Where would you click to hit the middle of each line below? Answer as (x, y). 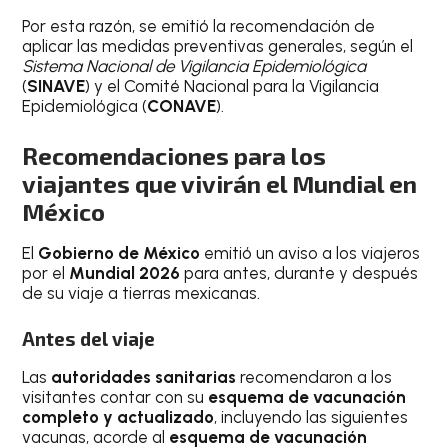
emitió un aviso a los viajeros (310, 252)
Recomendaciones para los (174, 155)
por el (46, 272)
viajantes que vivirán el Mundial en (220, 183)
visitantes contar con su (115, 397)
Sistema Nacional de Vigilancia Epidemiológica (194, 66)
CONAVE (182, 106)
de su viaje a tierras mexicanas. (141, 292)
